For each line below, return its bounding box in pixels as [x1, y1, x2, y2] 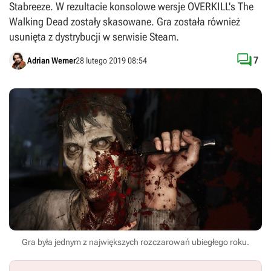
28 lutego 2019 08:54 [76, 55, 147, 65]
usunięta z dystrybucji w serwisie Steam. [9, 30, 179, 43]
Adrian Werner [27, 55, 76, 65]
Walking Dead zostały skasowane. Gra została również [9, 15, 240, 28]
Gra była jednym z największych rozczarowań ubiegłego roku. [22, 237, 249, 247]
